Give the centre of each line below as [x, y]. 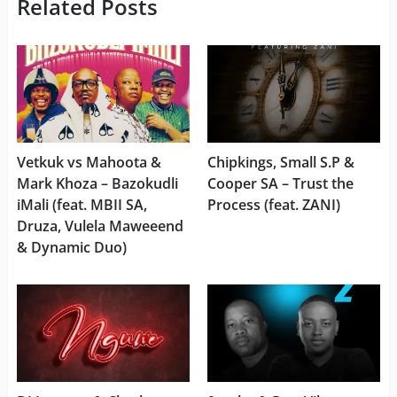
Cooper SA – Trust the [280, 184]
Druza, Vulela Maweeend [100, 226]
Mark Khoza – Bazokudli [97, 184]
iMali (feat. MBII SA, [82, 205]
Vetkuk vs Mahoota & [89, 163]
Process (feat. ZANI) [273, 205]
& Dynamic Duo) [71, 248]
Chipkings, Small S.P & [280, 163]
